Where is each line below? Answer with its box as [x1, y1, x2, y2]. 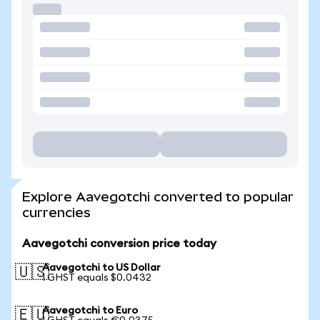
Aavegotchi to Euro [42, 306, 138, 316]
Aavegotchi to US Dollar [42, 263, 161, 273]
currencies [22, 205, 91, 220]
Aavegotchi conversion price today [22, 238, 216, 249]
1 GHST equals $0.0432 [42, 273, 151, 283]
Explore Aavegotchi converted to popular [22, 189, 294, 204]
